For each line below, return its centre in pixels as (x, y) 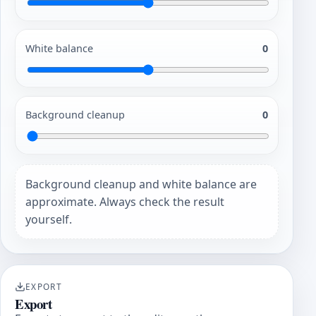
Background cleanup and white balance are (141, 184)
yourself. (49, 219)
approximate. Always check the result (125, 201)
